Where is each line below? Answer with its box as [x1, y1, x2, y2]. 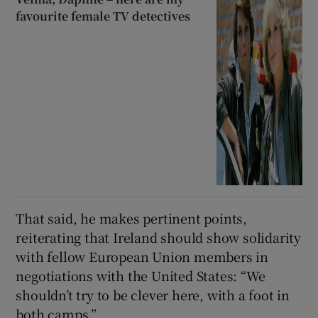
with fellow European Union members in [16, 247, 269, 266]
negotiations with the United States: [16, 266, 238, 285]
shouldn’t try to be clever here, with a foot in [16, 285, 290, 305]
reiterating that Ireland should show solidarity [16, 228, 302, 247]
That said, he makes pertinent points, [16, 209, 248, 228]
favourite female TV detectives [16, 8, 191, 25]
